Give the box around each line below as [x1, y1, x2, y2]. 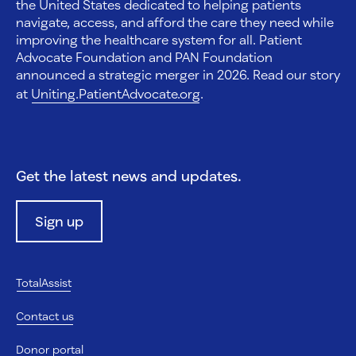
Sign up [35, 213, 83, 230]
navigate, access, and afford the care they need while [16, 14, 334, 29]
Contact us [16, 309, 74, 323]
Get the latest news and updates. [16, 167, 242, 184]
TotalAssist [16, 276, 72, 289]
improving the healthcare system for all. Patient [16, 32, 302, 47]
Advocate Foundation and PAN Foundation [16, 49, 273, 64]
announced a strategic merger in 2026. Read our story [16, 67, 340, 82]
